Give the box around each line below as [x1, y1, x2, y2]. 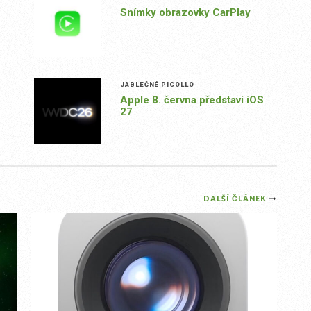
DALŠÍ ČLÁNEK [203, 194, 269, 203]
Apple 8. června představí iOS [119, 94, 264, 107]
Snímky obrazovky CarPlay [119, 6, 251, 19]
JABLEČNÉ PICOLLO [119, 81, 194, 89]
